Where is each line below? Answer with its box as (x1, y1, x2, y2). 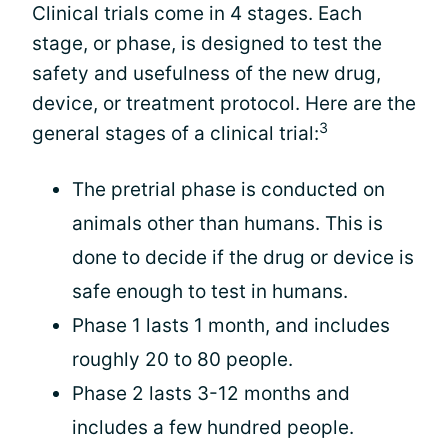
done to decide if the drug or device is (72, 246, 414, 269)
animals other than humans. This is (72, 212, 383, 235)
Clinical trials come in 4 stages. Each (32, 2, 362, 25)
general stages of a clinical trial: (32, 122, 319, 145)
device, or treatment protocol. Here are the (32, 92, 416, 115)
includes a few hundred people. (72, 416, 354, 439)
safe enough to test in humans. (72, 280, 348, 303)
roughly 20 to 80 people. (72, 348, 293, 371)
